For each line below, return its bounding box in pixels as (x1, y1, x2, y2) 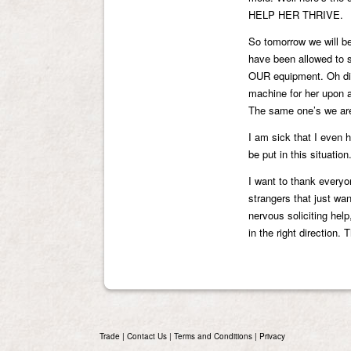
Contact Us (127, 331, 167, 342)
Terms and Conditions (174, 331, 252, 342)
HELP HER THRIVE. (248, 7, 343, 22)
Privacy (259, 331, 285, 342)
